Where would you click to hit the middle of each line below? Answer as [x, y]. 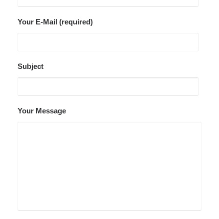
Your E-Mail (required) [55, 22]
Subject [31, 66]
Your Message [42, 111]
